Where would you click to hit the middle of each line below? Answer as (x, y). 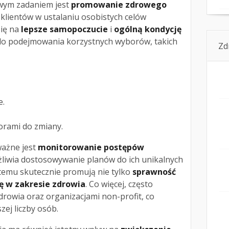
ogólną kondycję (148, 29)
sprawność (154, 172)
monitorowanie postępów (91, 147)
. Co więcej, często (119, 184)
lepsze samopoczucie (64, 29)
